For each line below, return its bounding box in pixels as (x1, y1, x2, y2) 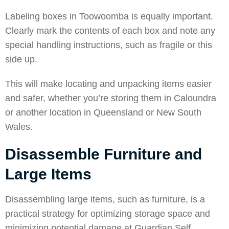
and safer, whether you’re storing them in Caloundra (5, 93, 216, 103)
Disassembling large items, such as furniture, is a (5, 194, 205, 204)
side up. (5, 54, 37, 64)
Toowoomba (79, 11, 129, 21)
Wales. (5, 122, 33, 132)
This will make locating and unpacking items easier (5, 79, 212, 89)
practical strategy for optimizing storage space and (5, 209, 210, 219)
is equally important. (129, 11, 213, 21)
